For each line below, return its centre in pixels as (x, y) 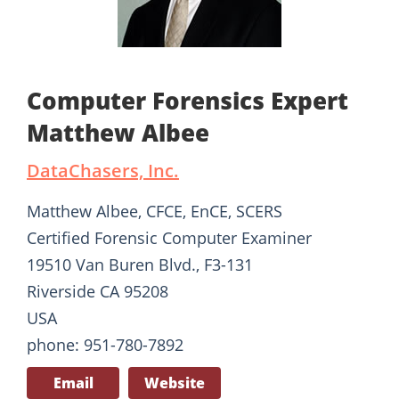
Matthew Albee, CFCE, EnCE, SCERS (155, 212)
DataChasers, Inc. (103, 171)
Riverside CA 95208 (98, 292)
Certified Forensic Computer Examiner (169, 238)
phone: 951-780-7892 (105, 345)
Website (175, 383)
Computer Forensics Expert (187, 101)
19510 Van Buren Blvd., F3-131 (140, 265)
